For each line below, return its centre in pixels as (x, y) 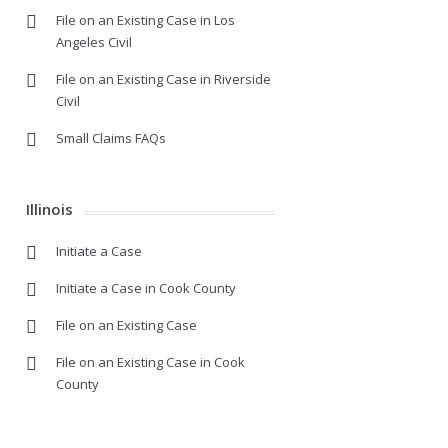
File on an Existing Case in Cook (150, 362)
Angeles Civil (94, 42)
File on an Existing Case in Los (145, 20)
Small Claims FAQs (111, 138)
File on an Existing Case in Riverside (163, 79)
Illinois (49, 209)
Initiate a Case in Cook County (146, 288)
